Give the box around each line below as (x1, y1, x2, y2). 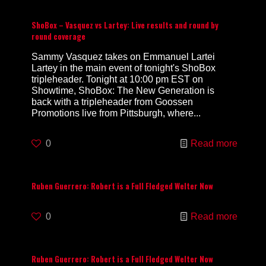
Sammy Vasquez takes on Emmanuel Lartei (31, 52, 215, 62)
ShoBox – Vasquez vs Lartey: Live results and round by (31, 19, 218, 31)
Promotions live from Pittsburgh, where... (31, 108, 201, 118)
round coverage (31, 30, 85, 42)
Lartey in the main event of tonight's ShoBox (31, 63, 216, 73)
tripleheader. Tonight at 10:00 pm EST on (31, 74, 203, 84)
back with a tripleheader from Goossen (31, 97, 193, 107)
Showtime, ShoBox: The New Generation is (31, 85, 214, 96)
